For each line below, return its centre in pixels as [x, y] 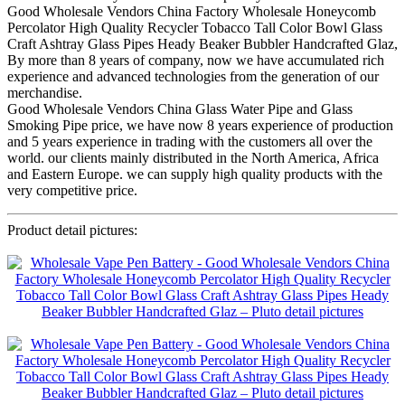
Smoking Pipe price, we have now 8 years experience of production [200, 125]
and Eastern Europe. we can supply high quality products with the [195, 174]
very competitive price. [72, 190]
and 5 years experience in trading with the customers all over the [190, 141]
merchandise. [45, 92]
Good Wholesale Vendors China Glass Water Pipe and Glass [180, 108]
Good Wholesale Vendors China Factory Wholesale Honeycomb [192, 11]
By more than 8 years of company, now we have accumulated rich [196, 60]
